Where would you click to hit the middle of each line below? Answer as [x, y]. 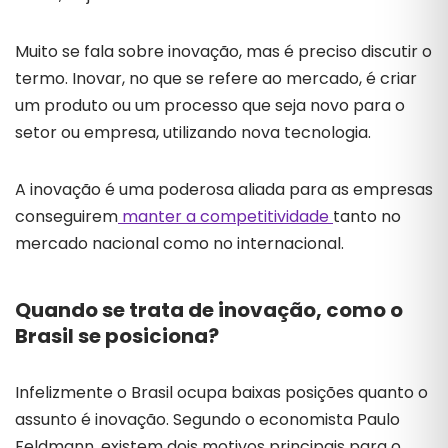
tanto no [367, 216]
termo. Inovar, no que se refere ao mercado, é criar [216, 78]
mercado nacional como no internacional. [181, 243]
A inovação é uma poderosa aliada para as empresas [224, 189]
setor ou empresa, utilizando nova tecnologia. [195, 132]
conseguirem [66, 216]
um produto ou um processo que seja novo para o [210, 105]
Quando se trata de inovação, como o [209, 310]
